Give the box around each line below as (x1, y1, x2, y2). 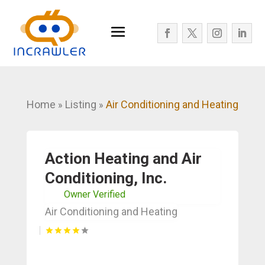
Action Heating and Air (44, 149, 202, 167)
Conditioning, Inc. (44, 169, 167, 187)
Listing (64, 98, 96, 111)
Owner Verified (63, 188, 125, 200)
